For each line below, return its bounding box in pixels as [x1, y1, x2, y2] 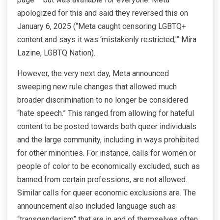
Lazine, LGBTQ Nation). [17, 48, 95, 58]
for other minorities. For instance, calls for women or [17, 148, 196, 158]
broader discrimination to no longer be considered [17, 95, 188, 105]
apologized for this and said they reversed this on [17, 8, 188, 18]
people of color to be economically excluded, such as [17, 162, 200, 171]
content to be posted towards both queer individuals [17, 122, 196, 132]
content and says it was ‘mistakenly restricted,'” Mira [17, 35, 196, 45]
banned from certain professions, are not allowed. [17, 175, 187, 185]
